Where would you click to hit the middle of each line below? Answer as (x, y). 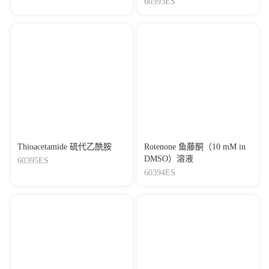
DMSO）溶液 (168, 159)
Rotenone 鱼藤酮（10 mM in (195, 147)
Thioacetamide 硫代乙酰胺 (65, 147)
